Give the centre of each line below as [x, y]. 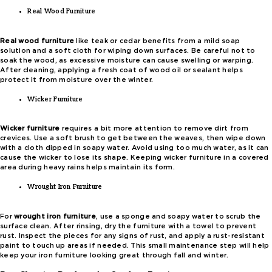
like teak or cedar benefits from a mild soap [157, 41]
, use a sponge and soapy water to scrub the [178, 216]
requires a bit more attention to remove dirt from [154, 129]
